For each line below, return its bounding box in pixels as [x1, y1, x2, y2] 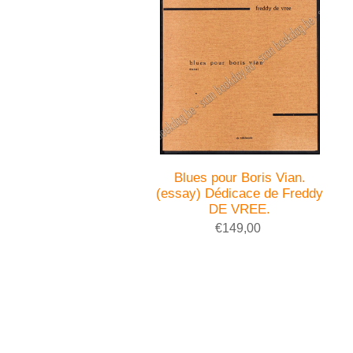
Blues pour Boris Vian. [173, 169, 306, 185]
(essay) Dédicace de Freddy [156, 185, 324, 201]
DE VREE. [209, 201, 271, 217]
